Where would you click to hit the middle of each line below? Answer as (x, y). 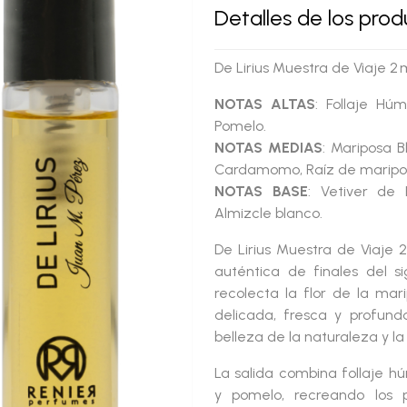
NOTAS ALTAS (265, 104)
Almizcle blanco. (268, 213)
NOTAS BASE (261, 191)
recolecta (250, 293)
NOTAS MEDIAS (268, 148)
